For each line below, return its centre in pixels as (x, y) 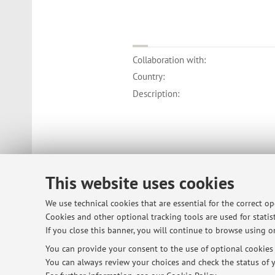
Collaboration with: (169, 60)
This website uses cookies (140, 183)
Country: (149, 77)
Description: (156, 93)
